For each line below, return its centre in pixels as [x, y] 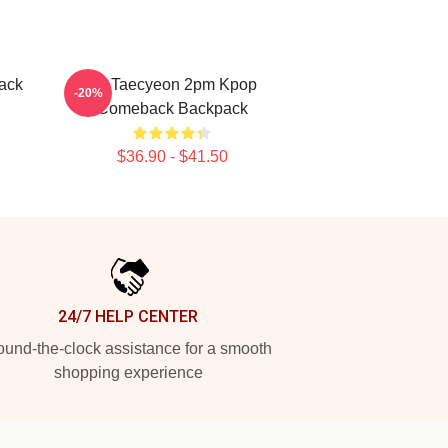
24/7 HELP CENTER [128, 316]
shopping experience [128, 372]
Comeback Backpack [172, 108]
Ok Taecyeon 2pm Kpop [172, 84]
